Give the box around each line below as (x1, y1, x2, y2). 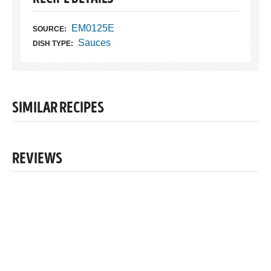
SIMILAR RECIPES (12, 101, 104, 117)
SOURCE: (33, 25, 67, 34)
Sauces (77, 38, 111, 48)
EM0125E (71, 23, 114, 34)
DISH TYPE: (33, 39, 73, 48)
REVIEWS (12, 151, 62, 168)
